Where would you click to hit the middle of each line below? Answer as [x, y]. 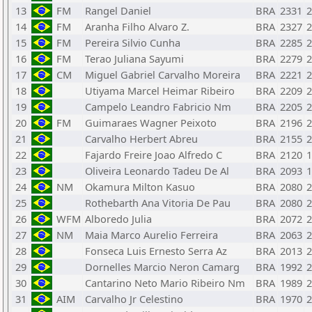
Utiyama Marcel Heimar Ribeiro [160, 91]
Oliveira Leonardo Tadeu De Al [157, 171]
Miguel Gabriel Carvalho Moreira [163, 75]
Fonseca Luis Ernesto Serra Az [156, 251]
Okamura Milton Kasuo [140, 187]
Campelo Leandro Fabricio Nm [158, 107]
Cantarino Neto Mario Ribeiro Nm [165, 283]
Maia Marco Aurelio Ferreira [151, 235]
